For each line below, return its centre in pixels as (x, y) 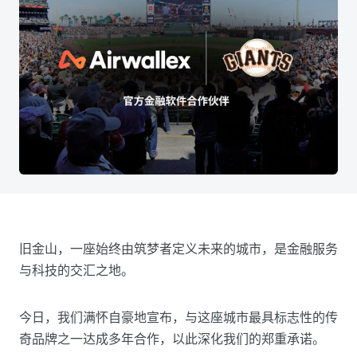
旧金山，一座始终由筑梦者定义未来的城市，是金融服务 (178, 248)
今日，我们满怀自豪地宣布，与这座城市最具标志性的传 (178, 317)
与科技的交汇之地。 (76, 270)
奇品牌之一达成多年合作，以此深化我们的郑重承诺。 (172, 338)
